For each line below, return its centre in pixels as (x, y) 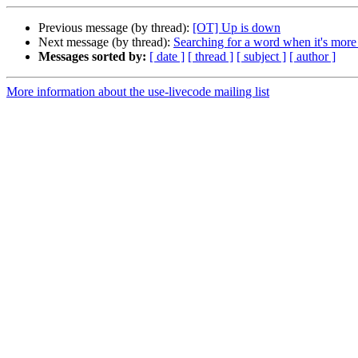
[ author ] (312, 57)
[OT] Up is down (237, 28)
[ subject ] (261, 57)
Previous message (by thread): (115, 28)
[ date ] (167, 57)
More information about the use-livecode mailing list (138, 92)
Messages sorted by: (92, 57)
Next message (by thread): (106, 42)
